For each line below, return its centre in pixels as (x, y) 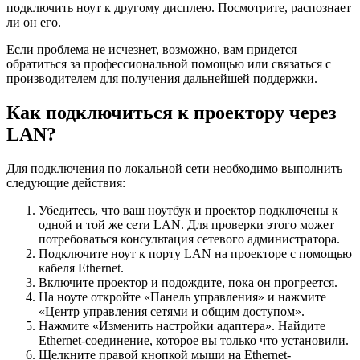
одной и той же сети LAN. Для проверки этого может (186, 225)
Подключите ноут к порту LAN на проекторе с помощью (195, 254)
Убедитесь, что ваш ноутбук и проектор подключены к (188, 211)
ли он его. (34, 22)
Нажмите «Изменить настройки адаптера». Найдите (182, 326)
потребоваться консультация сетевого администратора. (189, 239)
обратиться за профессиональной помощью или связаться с (169, 64)
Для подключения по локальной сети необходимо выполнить (174, 169)
